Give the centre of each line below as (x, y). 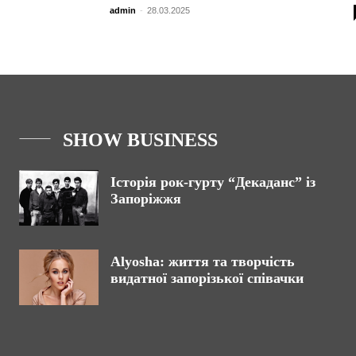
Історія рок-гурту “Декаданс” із (213, 182)
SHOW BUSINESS (140, 140)
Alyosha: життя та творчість (203, 261)
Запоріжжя (146, 199)
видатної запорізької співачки (207, 278)
